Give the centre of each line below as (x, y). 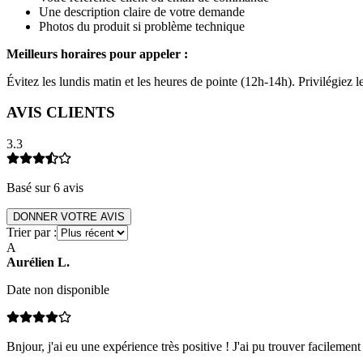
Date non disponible (58, 290)
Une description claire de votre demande (142, 11)
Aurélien (30, 263)
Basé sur (30, 188)
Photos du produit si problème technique (142, 26)
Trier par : (32, 233)
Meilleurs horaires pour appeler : (97, 53)
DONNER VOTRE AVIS (69, 217)
